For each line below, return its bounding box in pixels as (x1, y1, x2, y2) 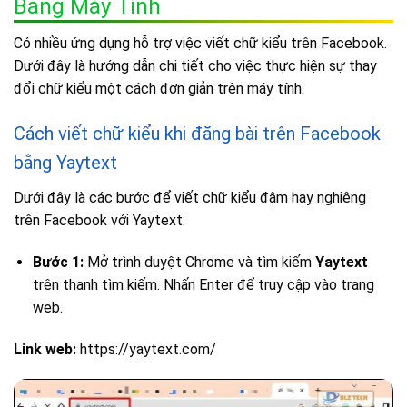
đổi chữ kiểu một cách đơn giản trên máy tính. (14, 80, 304, 98)
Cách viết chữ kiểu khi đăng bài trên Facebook (14, 123, 381, 145)
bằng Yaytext (14, 152, 117, 174)
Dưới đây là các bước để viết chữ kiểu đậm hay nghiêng (14, 189, 366, 207)
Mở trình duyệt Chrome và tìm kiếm (83, 253, 315, 271)
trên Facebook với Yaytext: (14, 212, 185, 230)
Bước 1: (32, 253, 84, 271)
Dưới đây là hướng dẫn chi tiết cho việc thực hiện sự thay (14, 57, 377, 75)
